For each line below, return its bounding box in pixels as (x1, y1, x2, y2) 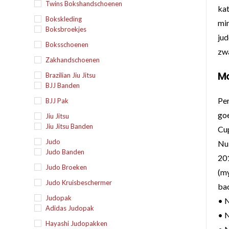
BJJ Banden (45, 81, 80, 89)
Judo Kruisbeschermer (45, 178, 112, 187)
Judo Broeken (45, 163, 87, 171)
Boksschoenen (45, 40, 89, 49)
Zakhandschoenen (45, 56, 100, 64)
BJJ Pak (45, 97, 69, 105)
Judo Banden (45, 148, 85, 156)
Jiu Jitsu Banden (45, 122, 94, 130)
